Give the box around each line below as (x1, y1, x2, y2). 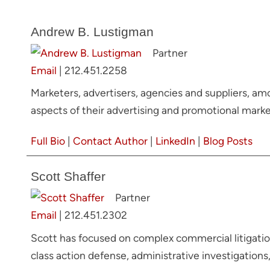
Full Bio (31, 134, 65, 148)
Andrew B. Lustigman (31, 24, 154, 39)
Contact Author (73, 134, 148, 148)
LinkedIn (155, 134, 195, 148)
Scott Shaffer (31, 169, 105, 184)
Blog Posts (203, 134, 253, 148)
